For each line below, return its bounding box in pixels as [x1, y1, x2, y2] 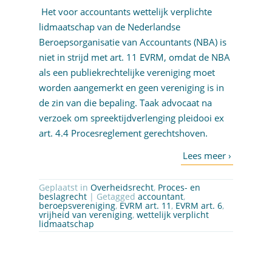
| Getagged [89, 191, 138, 203]
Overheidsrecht [90, 182, 154, 194]
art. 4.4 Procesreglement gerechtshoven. [38, 127, 208, 140]
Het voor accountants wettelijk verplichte [41, 5, 212, 18]
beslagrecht [38, 191, 87, 203]
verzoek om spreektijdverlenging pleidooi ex [38, 112, 224, 124]
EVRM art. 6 [175, 200, 222, 212]
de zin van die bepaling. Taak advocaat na [38, 97, 212, 109]
